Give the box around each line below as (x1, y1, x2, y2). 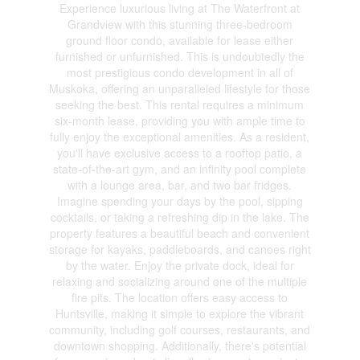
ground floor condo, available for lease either (66, 31, 294, 48)
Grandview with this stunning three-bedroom (67, 15, 292, 32)
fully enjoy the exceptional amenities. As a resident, (50, 128, 310, 145)
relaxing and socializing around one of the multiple (52, 272, 308, 289)
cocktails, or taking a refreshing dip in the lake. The (50, 208, 309, 225)
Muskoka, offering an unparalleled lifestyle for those (49, 80, 311, 96)
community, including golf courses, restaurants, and (49, 321, 311, 337)
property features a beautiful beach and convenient (50, 224, 310, 241)
